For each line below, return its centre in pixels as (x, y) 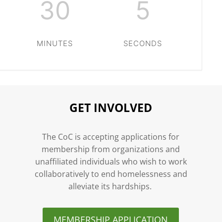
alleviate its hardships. (111, 187)
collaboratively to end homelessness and (111, 174)
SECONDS (143, 43)
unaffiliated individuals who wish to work (111, 162)
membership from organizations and (111, 149)
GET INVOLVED (111, 107)
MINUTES (55, 43)
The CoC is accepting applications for (111, 137)
